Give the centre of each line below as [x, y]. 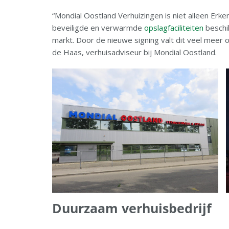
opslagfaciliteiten [174, 28]
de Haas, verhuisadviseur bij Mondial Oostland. [134, 52]
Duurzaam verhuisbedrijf [132, 208]
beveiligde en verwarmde [98, 28]
